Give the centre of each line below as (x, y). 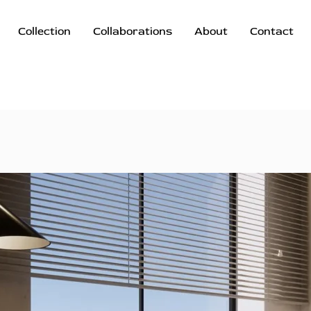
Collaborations (132, 31)
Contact (271, 31)
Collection (44, 31)
